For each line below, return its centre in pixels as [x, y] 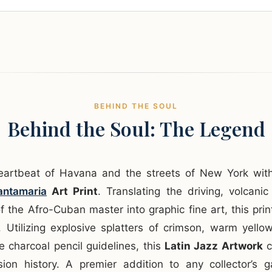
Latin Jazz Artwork [213, 246]
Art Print [73, 192]
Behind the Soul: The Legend [136, 129]
